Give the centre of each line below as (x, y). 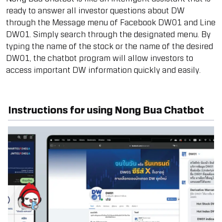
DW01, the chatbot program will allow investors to (100, 58)
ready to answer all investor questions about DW (95, 11)
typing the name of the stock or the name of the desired (110, 47)
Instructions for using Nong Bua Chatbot (106, 110)
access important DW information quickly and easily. (103, 70)
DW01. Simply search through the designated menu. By (108, 35)
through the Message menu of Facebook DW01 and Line (111, 23)
